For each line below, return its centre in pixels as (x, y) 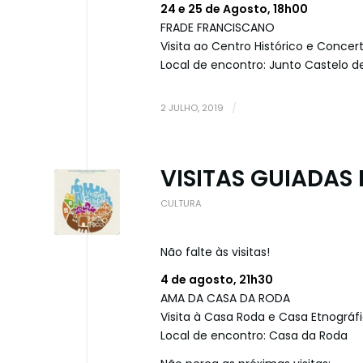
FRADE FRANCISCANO (218, 27)
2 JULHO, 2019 (192, 107)
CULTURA (181, 203)
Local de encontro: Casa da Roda (254, 336)
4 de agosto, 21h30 (217, 280)
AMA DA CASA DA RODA (225, 299)
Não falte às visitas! (215, 252)
